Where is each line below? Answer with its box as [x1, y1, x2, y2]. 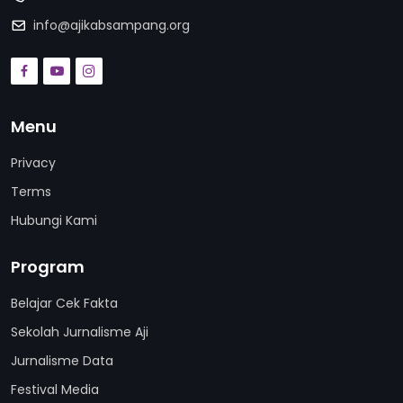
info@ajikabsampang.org [33, 16, 190, 34]
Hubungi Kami [11, 211, 97, 229]
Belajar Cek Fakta [11, 294, 118, 312]
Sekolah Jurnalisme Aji [11, 323, 148, 341]
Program [11, 255, 85, 278]
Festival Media [11, 381, 99, 399]
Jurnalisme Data [11, 352, 113, 370]
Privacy [11, 154, 56, 172]
